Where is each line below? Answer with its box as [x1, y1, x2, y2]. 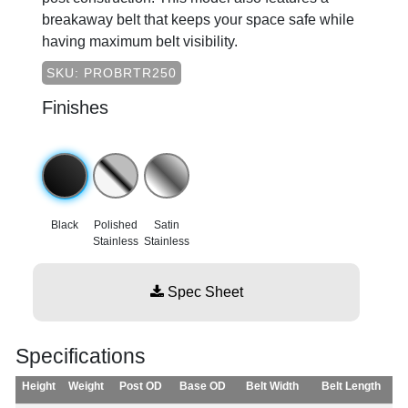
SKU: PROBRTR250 [46, 66, 177, 81]
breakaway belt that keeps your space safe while [42, 12, 354, 28]
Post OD [118, 380, 162, 393]
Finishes [42, 97, 108, 118]
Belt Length [321, 380, 381, 393]
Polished [94, 219, 138, 232]
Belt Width [245, 380, 299, 393]
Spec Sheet [163, 284, 243, 301]
